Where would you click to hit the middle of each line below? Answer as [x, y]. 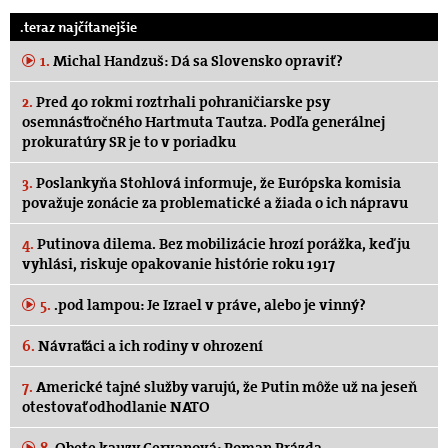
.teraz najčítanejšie [78, 26]
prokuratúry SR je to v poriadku [129, 141]
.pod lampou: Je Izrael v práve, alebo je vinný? [208, 304]
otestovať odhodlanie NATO [116, 406]
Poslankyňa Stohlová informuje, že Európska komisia [217, 182]
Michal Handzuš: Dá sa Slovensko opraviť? [196, 60]
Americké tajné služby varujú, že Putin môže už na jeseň [225, 386]
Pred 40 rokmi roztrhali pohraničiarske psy [181, 101]
